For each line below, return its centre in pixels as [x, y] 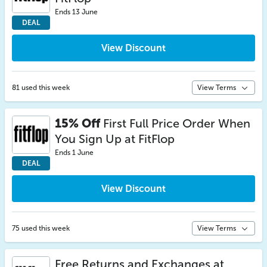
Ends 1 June [74, 153]
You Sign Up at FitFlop [115, 139]
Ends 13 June [76, 12]
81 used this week [41, 88]
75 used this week [41, 228]
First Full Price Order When [175, 123]
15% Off [77, 123]
